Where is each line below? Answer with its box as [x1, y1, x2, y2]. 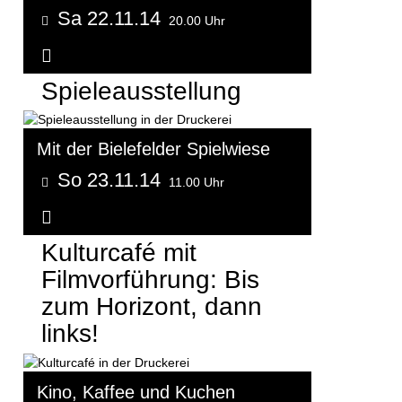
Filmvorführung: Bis [41, 266, 259, 294]
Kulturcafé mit [41, 239, 197, 267]
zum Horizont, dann [41, 293, 262, 321]
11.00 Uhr [169, 175, 224, 190]
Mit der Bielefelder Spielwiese [37, 139, 270, 160]
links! [41, 319, 99, 348]
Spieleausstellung [41, 77, 241, 106]
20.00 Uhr [169, 13, 225, 29]
